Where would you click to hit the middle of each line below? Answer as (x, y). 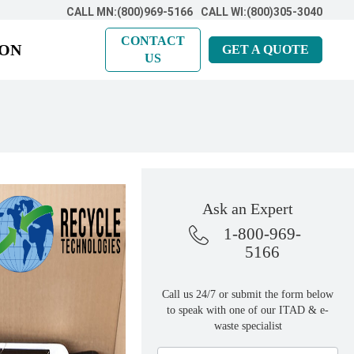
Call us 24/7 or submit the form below (248, 294)
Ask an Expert (248, 209)
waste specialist (248, 326)
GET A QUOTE (265, 49)
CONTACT (153, 41)
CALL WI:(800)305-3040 (262, 12)
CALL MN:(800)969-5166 (130, 12)
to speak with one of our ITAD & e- (248, 310)
